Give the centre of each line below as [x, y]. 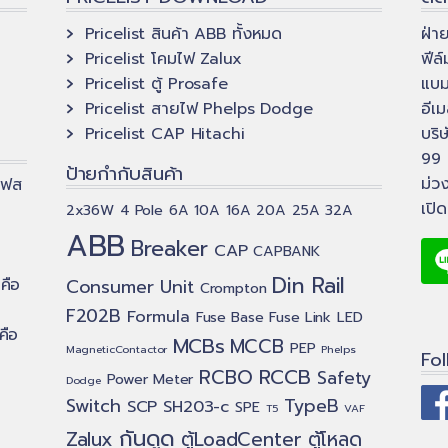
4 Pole [141, 210]
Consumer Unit [129, 288]
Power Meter [150, 379]
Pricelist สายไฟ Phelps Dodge [198, 108]
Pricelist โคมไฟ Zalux [163, 58]
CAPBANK [286, 251]
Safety [343, 379]
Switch [93, 407]
